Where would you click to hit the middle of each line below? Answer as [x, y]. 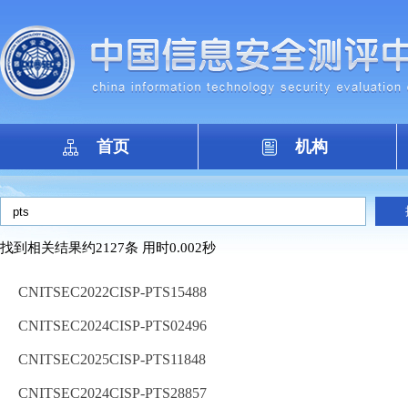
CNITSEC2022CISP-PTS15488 [112, 292]
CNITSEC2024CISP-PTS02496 [112, 326]
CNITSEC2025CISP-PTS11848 [112, 359]
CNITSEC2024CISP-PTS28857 [112, 393]
